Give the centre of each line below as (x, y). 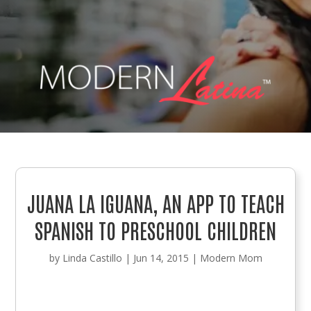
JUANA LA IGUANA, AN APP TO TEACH (155, 202)
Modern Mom (231, 258)
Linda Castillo (92, 258)
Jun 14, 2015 (161, 258)
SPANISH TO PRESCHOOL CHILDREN (155, 229)
